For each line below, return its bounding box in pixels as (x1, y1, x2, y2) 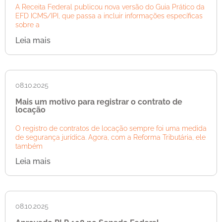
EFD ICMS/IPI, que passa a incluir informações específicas (15, 12, 203, 20)
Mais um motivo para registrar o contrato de (15, 97, 182, 107)
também (15, 142, 43, 150)
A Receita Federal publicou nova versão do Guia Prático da (15, 3, 205, 11)
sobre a (15, 21, 40, 29)
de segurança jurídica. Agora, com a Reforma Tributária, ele (15, 133, 206, 141)
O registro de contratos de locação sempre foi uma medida (15, 124, 207, 132)
